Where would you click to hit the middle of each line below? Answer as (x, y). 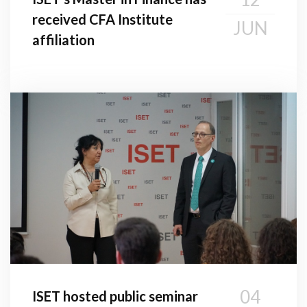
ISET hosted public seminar (115, 296)
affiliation (63, 39)
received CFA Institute (102, 19)
